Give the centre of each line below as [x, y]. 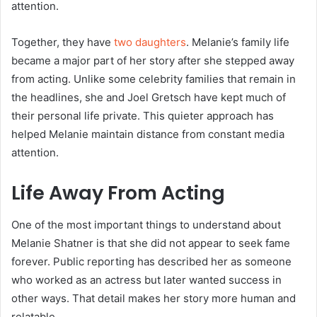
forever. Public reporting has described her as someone [151, 261]
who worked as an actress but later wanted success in [146, 279]
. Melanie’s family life [238, 42]
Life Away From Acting [118, 193]
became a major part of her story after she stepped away [153, 61]
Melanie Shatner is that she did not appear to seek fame [151, 243]
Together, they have [63, 42]
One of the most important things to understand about [146, 224]
